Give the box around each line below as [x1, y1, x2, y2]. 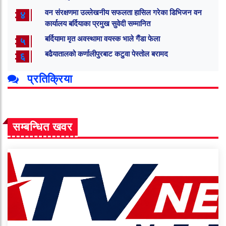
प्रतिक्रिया [24, 73, 73, 86]
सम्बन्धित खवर [13, 121, 73, 134]
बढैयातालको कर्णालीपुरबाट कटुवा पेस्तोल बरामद [45, 50, 168, 59]
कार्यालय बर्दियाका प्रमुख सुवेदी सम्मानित [45, 20, 150, 28]
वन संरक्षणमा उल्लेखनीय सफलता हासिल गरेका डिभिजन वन [45, 9, 202, 17]
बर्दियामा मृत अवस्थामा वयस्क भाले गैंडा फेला [45, 35, 160, 43]
